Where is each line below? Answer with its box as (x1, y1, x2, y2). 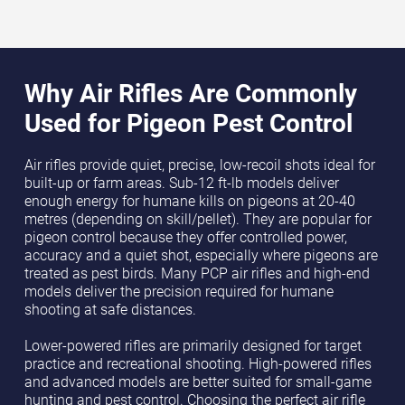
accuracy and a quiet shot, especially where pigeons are (24, 246, 378, 265)
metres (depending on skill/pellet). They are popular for (24, 210, 372, 229)
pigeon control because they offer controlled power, (24, 228, 347, 247)
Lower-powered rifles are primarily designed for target (24, 336, 362, 355)
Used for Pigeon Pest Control (24, 105, 353, 140)
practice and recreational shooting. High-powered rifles (24, 354, 372, 373)
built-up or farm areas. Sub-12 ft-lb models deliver (24, 174, 339, 193)
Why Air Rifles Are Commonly (24, 75, 357, 110)
